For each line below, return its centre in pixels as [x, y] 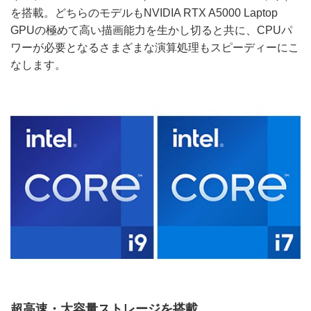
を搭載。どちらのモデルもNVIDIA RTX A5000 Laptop [144, 12]
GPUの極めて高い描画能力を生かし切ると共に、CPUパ [151, 30]
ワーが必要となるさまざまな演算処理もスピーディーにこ [155, 47]
